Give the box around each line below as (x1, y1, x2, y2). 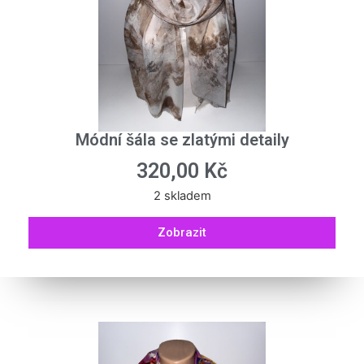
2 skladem (153, 188, 211, 204)
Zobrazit (158, 224, 206, 240)
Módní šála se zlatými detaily (75, 129, 289, 149)
